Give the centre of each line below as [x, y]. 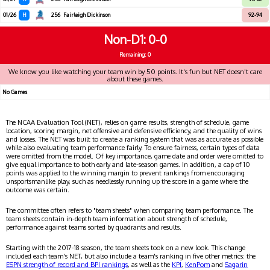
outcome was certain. [38, 190]
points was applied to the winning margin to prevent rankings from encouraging [125, 173]
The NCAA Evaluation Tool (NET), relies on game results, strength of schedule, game [127, 123]
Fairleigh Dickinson [87, 15]
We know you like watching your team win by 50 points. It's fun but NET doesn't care [135, 72]
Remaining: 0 [135, 55]
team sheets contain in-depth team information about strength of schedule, [117, 219]
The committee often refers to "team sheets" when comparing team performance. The [130, 211]
